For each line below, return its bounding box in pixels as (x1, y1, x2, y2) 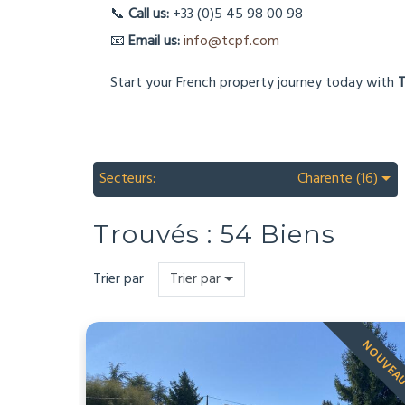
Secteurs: (99, 167, 159, 191)
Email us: (128, 30, 180, 53)
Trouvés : (93, 219, 220, 250)
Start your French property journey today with (110, 71, 398, 95)
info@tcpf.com (184, 30, 279, 53)
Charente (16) (297, 167, 379, 191)
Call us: (128, 3, 169, 26)
